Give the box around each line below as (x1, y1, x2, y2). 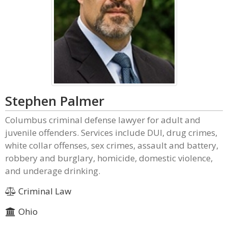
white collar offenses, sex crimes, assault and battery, (5, 139, 218, 151)
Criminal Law (16, 185, 71, 197)
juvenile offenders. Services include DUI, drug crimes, (5, 127, 217, 138)
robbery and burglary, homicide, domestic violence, (5, 152, 213, 164)
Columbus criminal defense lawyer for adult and (5, 114, 201, 126)
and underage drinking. (5, 165, 100, 177)
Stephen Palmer (5, 92, 104, 110)
